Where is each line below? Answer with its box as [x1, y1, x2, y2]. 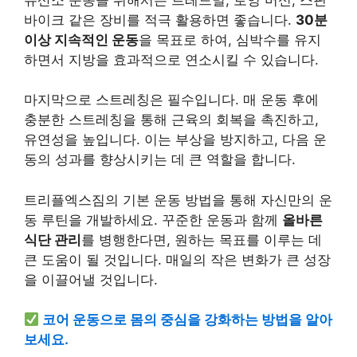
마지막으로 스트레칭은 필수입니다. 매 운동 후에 [24, 92, 319, 108]
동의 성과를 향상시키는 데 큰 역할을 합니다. [24, 151, 296, 168]
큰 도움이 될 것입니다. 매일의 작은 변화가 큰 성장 [24, 251, 331, 268]
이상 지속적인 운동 [24, 31, 139, 48]
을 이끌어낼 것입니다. [24, 271, 158, 288]
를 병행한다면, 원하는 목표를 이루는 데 [81, 231, 322, 248]
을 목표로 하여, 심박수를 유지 [139, 31, 321, 48]
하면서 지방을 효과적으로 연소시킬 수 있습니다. [24, 51, 319, 68]
